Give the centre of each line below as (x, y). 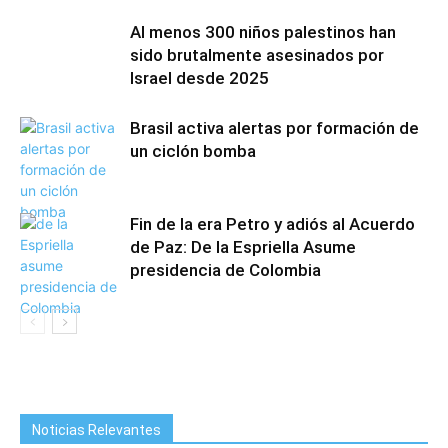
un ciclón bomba (193, 151)
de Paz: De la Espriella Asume (243, 247)
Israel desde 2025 (199, 78)
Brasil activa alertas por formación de (274, 128)
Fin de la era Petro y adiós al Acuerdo (272, 224)
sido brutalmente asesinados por (257, 55)
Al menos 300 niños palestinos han (263, 32)
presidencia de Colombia (225, 270)
